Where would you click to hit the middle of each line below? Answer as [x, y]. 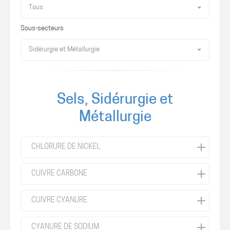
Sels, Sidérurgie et [115, 100]
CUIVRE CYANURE [59, 200]
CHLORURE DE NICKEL [66, 147]
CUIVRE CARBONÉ [59, 174]
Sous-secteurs [42, 28]
